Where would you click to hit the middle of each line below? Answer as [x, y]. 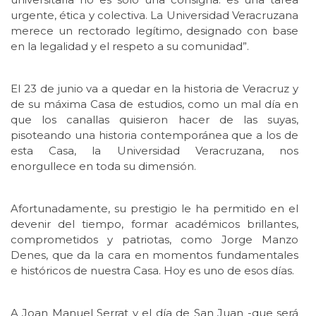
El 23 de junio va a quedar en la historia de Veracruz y [154, 89]
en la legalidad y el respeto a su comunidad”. [130, 47]
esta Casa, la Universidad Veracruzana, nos [154, 151]
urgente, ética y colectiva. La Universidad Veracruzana [154, 16]
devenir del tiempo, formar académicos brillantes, [154, 224]
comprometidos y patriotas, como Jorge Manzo [154, 240]
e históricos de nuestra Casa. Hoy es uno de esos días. [152, 271]
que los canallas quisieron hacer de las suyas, [154, 120]
